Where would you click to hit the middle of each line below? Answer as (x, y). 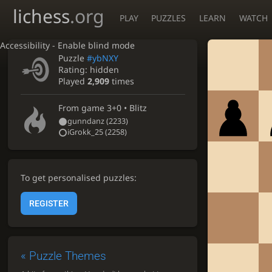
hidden (105, 69)
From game (83, 108)
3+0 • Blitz (127, 108)
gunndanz (86, 121)
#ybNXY (103, 58)
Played (73, 81)
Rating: (74, 69)
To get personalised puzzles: (78, 177)
